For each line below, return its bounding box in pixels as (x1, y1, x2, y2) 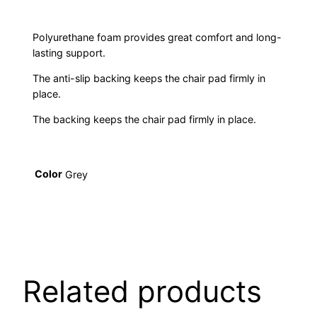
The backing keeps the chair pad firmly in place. (33, 113, 257, 126)
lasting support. (33, 46, 106, 59)
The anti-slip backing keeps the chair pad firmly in (33, 71, 266, 84)
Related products (23, 273, 262, 310)
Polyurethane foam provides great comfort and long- (33, 30, 282, 43)
